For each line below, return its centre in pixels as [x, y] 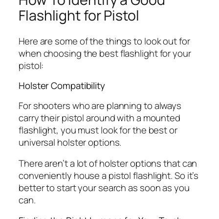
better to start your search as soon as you [104, 188]
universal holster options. [70, 142]
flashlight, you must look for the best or [98, 130]
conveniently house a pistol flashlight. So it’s [109, 176]
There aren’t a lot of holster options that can [108, 164]
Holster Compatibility [62, 86]
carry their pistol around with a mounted [99, 118]
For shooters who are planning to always [100, 105]
